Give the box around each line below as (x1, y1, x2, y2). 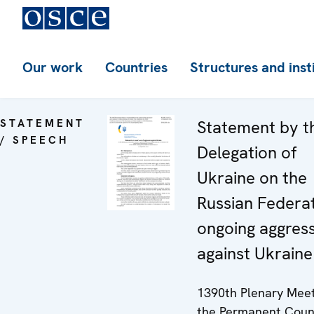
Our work (22, 58, 83, 76)
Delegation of (197, 142, 296, 163)
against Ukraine (197, 243, 313, 264)
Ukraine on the (197, 167, 307, 189)
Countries (105, 58, 168, 76)
